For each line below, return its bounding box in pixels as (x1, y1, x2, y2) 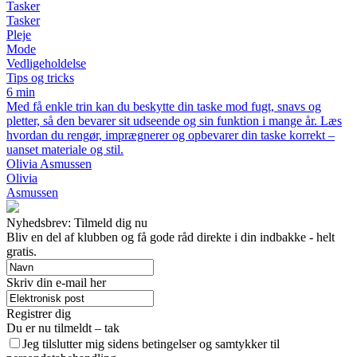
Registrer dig (6, 306, 71, 320)
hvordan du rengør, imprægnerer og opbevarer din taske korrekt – (6, 127, 335, 142)
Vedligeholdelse (6, 56, 86, 70)
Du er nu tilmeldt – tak (6, 320, 120, 335)
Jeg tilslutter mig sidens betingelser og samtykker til (22, 336, 280, 351)
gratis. (6, 244, 37, 258)
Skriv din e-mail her (6, 275, 106, 289)
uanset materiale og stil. (6, 142, 124, 156)
